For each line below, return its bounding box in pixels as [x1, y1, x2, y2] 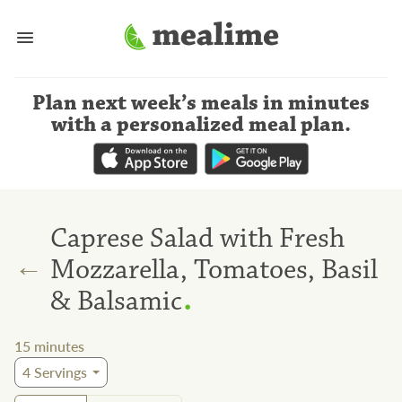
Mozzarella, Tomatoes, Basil [50, 251, 378, 287]
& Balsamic [50, 283, 182, 319]
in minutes [263, 90, 370, 117]
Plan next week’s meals [32, 90, 258, 117]
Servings [31, 362, 87, 383]
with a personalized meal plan [51, 111, 345, 138]
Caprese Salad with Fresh [50, 220, 345, 256]
